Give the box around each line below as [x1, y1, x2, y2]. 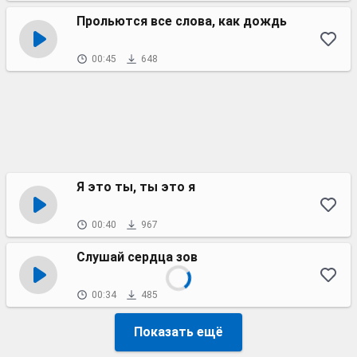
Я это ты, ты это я [76, 179, 195, 194]
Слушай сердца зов [76, 249, 198, 265]
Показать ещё [134, 324, 223, 339]
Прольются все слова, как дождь [76, 14, 287, 29]
